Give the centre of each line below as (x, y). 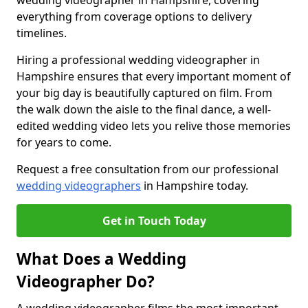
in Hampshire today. (195, 186)
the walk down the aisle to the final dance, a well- (144, 109)
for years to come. (64, 142)
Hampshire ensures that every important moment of (154, 76)
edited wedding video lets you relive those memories (154, 126)
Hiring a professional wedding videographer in (138, 60)
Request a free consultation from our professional (147, 169)
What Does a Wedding (101, 259)
